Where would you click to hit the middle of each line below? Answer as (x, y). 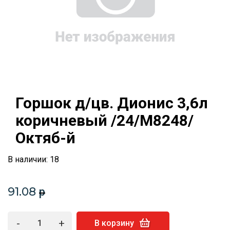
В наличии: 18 (33, 159)
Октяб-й (45, 138)
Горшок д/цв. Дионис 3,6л (112, 103)
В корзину (114, 223)
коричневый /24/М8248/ (104, 120)
